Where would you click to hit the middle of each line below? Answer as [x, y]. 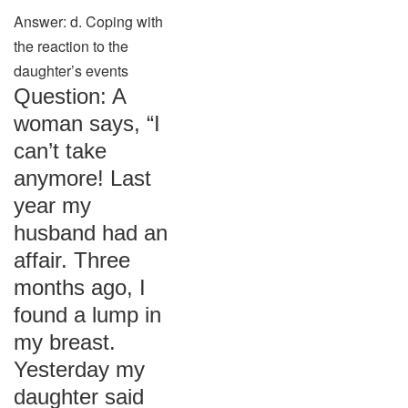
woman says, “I [87, 123]
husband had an [91, 233]
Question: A [70, 96]
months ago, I [80, 287]
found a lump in [87, 315]
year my [52, 205]
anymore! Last [82, 178]
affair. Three [72, 260]
